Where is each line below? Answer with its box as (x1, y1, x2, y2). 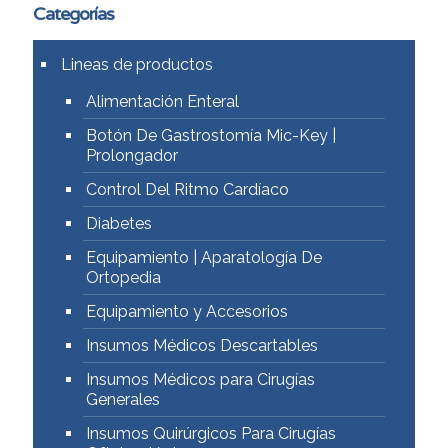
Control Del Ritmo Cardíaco (86, 180, 289, 199)
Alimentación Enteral (86, 92, 239, 111)
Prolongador (86, 146, 178, 165)
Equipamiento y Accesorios (86, 302, 288, 321)
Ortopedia (86, 268, 161, 287)
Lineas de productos (61, 55, 213, 74)
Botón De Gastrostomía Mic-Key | (86, 126, 336, 145)
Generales (86, 390, 160, 409)
